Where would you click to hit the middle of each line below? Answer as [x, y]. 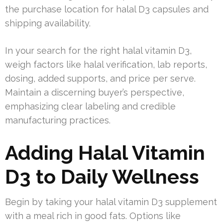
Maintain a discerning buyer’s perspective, [95, 93]
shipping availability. [48, 23]
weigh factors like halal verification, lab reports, [106, 65]
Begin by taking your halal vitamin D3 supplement [111, 202]
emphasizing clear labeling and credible [90, 107]
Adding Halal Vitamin [105, 153]
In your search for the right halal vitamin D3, [98, 51]
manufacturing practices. [58, 120]
